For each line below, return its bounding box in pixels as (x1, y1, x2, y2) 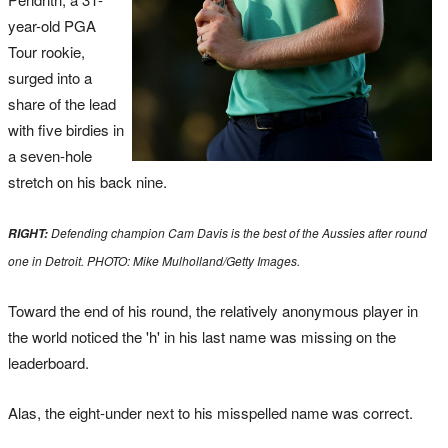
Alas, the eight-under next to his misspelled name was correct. (8, 401, 413, 423)
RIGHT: (8, 224, 51, 242)
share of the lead (8, 92, 116, 114)
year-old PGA (8, 14, 96, 36)
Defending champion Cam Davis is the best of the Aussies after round (51, 223, 427, 241)
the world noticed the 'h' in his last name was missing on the (8, 325, 396, 347)
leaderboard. (8, 351, 89, 373)
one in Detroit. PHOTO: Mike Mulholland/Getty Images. (8, 251, 300, 269)
